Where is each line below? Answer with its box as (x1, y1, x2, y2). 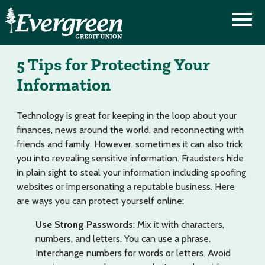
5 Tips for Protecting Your (17, 54, 209, 75)
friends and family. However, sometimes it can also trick (17, 138, 243, 150)
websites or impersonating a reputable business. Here (17, 181, 235, 192)
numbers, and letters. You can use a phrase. (35, 233, 211, 244)
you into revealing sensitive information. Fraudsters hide (17, 153, 244, 164)
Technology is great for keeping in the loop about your (17, 110, 237, 121)
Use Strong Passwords (35, 219, 133, 230)
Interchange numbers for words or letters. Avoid (35, 247, 231, 258)
